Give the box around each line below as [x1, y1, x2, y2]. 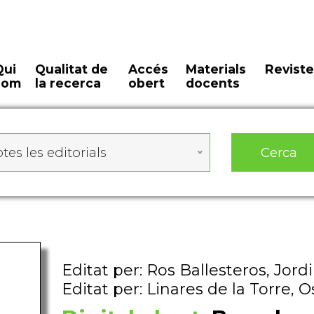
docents [185, 76, 240, 90]
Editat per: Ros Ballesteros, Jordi [61, 261, 313, 280]
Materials [185, 62, 246, 76]
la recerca [35, 76, 102, 90]
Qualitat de [35, 62, 109, 76]
